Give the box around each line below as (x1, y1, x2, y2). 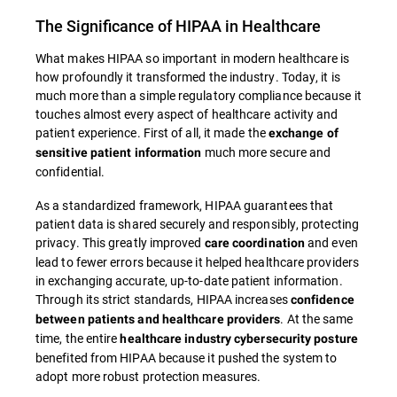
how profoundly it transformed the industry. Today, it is (35, 68, 340, 85)
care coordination (204, 236, 306, 250)
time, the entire (35, 330, 121, 346)
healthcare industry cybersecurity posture (120, 331, 358, 346)
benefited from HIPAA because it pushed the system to (35, 349, 338, 366)
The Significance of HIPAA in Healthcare (35, 15, 321, 36)
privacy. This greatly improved (35, 234, 205, 251)
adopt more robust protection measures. (35, 368, 261, 385)
